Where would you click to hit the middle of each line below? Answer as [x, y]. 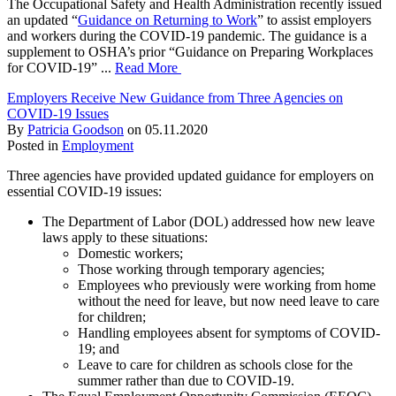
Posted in [34, 145]
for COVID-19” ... [61, 67]
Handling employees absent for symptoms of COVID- [229, 332]
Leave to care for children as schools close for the [215, 364]
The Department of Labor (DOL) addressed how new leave [209, 221]
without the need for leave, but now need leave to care [228, 301]
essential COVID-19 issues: [84, 191]
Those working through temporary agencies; [201, 269]
